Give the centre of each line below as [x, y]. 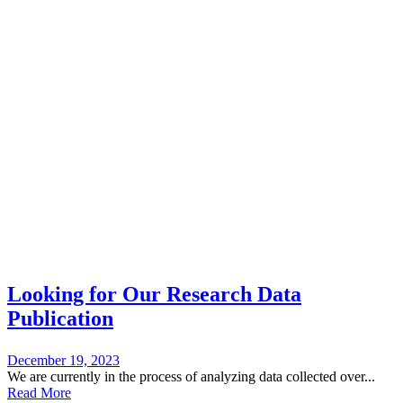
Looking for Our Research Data [154, 294]
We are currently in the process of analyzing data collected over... [191, 376]
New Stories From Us [78, 162]
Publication [60, 318]
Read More [39, 392]
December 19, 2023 [63, 360]
